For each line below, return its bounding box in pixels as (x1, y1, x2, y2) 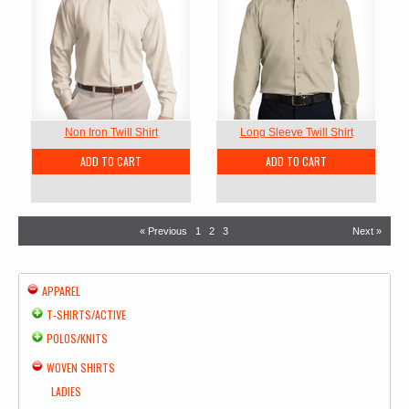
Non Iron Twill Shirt (64, 126, 158, 139)
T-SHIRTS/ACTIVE (47, 307, 126, 322)
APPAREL (42, 283, 80, 299)
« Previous (140, 225, 187, 236)
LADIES (51, 383, 81, 399)
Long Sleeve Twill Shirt (239, 126, 353, 139)
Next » (352, 225, 382, 236)
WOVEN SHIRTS (47, 360, 115, 375)
